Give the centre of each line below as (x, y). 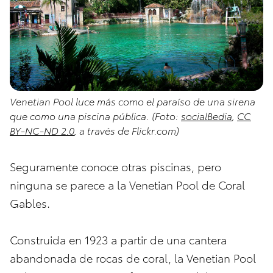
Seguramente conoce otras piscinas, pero (115, 166)
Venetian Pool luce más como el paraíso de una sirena (133, 101)
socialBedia (207, 115)
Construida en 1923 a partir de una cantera (118, 239)
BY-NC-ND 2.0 (42, 130)
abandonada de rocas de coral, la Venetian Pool (133, 257)
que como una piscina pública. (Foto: (95, 115)
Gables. (30, 202)
